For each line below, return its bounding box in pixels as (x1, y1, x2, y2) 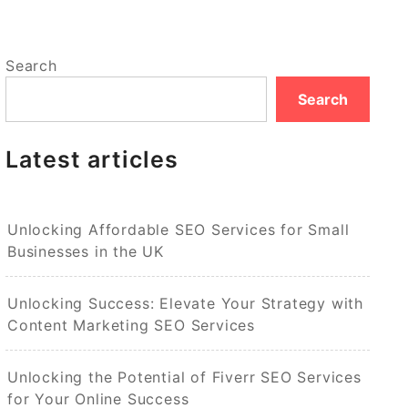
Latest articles (5, 145, 178, 173)
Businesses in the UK (7, 241, 165, 260)
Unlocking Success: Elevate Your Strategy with (7, 293, 363, 312)
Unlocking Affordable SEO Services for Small (7, 219, 350, 239)
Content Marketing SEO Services (7, 315, 256, 334)
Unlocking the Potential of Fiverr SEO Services (7, 367, 362, 386)
